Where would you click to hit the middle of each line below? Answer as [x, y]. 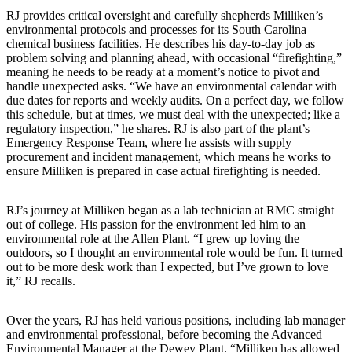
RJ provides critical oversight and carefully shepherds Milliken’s [165, 16]
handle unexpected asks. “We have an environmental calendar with [172, 86]
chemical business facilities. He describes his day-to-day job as [161, 44]
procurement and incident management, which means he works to [169, 157]
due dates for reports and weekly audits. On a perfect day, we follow [175, 101]
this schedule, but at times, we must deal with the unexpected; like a [173, 115]
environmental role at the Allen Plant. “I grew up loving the [153, 239]
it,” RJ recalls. [41, 281]
